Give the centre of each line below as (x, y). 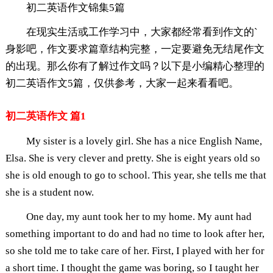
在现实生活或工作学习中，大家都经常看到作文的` (142, 32)
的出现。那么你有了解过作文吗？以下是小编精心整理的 (135, 66)
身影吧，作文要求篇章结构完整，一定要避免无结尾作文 (135, 49)
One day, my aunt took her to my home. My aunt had (139, 216)
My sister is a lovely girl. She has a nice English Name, (144, 141)
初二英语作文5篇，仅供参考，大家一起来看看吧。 (122, 83)
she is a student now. (49, 192)
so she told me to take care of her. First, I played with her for (135, 250)
